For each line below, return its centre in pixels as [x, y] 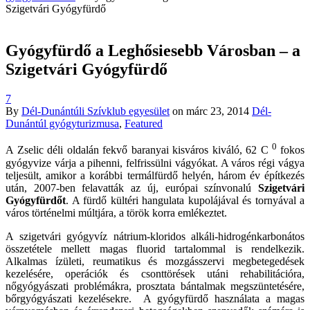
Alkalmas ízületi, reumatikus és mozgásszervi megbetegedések [155, 261]
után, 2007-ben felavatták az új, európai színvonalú [132, 188]
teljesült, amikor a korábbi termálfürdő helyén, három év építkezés [155, 175]
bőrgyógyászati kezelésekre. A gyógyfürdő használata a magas [155, 298]
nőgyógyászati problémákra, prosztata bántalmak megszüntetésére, [155, 286]
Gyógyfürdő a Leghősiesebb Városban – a [153, 51]
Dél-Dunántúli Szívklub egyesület [95, 111]
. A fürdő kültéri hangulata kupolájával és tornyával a [185, 200]
